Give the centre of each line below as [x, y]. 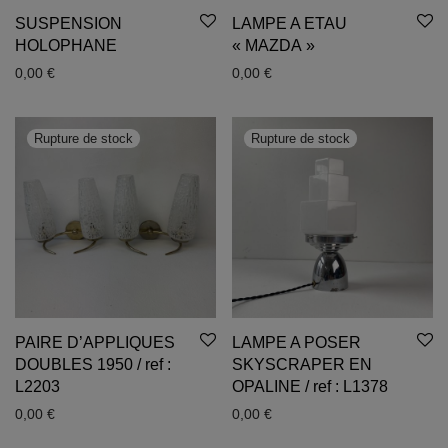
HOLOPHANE [68, 45]
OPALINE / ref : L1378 [310, 386]
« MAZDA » [273, 45]
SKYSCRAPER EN [302, 364]
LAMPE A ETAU [289, 23]
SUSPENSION [68, 23]
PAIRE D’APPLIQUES [95, 342]
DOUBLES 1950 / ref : [93, 364]
